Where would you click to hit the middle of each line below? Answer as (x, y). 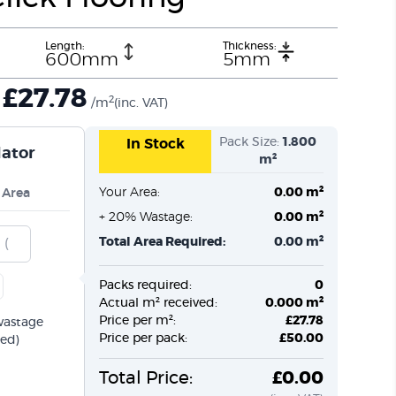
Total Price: (146, 378)
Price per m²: (137, 321)
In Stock (155, 144)
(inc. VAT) (141, 103)
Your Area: (129, 193)
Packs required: (145, 286)
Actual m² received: (158, 303)
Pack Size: (251, 142)
